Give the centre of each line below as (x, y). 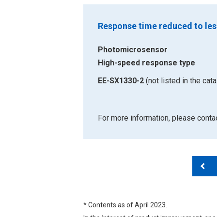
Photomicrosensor (133, 50)
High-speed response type (147, 63)
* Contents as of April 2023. (125, 205)
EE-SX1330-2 (121, 81)
